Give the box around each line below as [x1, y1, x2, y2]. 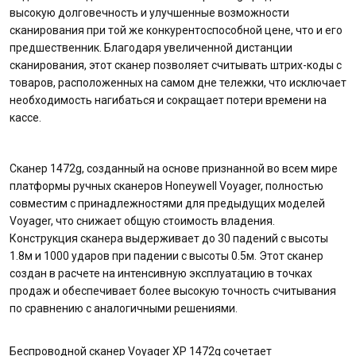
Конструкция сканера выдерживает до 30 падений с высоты [10, 232, 328, 245]
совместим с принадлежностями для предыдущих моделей [10, 197, 325, 210]
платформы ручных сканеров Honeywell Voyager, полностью [10, 180, 323, 192]
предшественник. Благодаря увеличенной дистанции [10, 41, 292, 54]
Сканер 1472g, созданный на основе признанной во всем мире [10, 162, 338, 175]
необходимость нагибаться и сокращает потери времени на [10, 94, 327, 106]
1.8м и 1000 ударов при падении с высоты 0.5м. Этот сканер [10, 250, 323, 262]
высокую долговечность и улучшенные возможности [10, 6, 289, 19]
